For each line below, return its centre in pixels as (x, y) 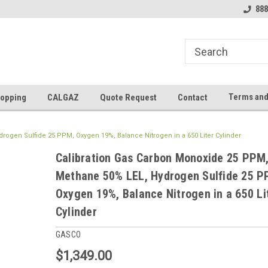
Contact (193, 97)
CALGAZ (63, 97)
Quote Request (128, 97)
